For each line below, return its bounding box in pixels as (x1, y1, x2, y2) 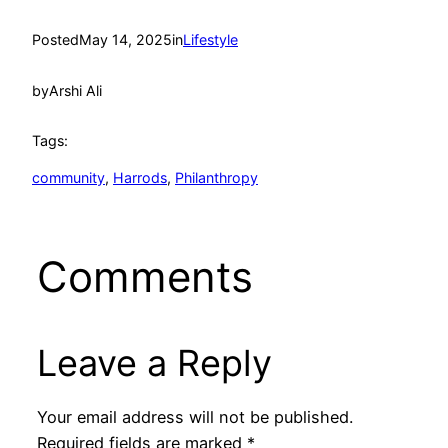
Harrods (113, 168, 167, 186)
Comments (36, 251, 253, 303)
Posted (32, 31, 79, 49)
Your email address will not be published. (36, 407, 353, 428)
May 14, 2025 (79, 31, 172, 49)
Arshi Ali (49, 81, 102, 99)
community (32, 168, 105, 186)
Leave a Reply (36, 341, 272, 386)
